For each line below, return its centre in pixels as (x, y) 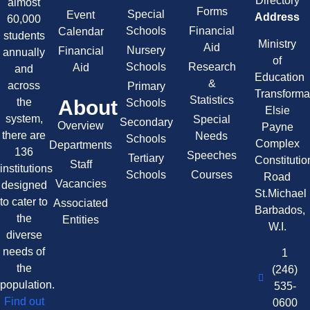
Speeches (212, 156)
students (24, 35)
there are (24, 135)
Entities (81, 220)
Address (277, 17)
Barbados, (280, 210)
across (24, 85)
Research (212, 67)
